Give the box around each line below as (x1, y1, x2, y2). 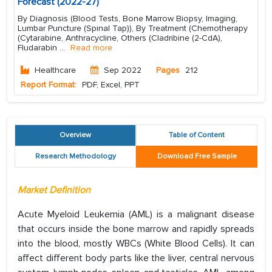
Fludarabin (18, 42, 59, 53)
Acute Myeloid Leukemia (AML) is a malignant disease (18, 208, 254, 221)
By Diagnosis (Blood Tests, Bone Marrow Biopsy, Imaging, (18, 13, 237, 24)
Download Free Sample (157, 152, 237, 161)
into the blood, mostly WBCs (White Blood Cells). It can (18, 237, 254, 250)
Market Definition (18, 184, 90, 197)
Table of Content (169, 131, 225, 140)
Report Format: (21, 80, 76, 90)
